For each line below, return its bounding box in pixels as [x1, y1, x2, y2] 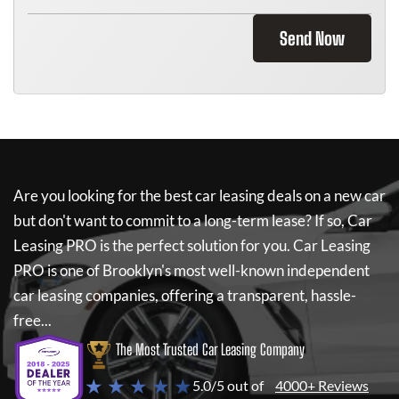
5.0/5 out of [192, 377, 264, 394]
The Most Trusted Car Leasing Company [116, 340, 305, 359]
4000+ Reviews [275, 377, 369, 394]
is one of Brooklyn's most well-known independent [45, 261, 370, 280]
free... [13, 311, 52, 330]
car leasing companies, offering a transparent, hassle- [13, 286, 356, 305]
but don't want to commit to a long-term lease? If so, [13, 211, 345, 230]
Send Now [280, 28, 345, 49]
